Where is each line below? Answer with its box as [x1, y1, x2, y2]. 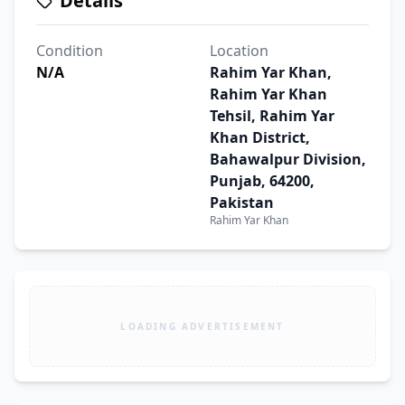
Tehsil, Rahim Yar [210, 106, 334, 126]
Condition [36, 41, 103, 61]
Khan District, [210, 127, 310, 147]
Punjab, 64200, [210, 171, 315, 191]
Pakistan [210, 193, 274, 212]
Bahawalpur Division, [210, 149, 366, 169]
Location [210, 41, 268, 61]
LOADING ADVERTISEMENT [120, 319, 285, 333]
